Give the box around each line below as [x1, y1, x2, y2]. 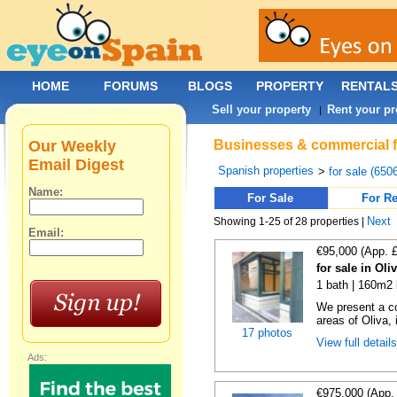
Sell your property [212, 103, 312, 116]
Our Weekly [28, 137, 117, 155]
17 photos [242, 326, 292, 339]
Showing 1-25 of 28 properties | [214, 215, 368, 228]
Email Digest [28, 156, 125, 174]
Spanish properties [218, 164, 315, 177]
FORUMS [104, 79, 158, 93]
